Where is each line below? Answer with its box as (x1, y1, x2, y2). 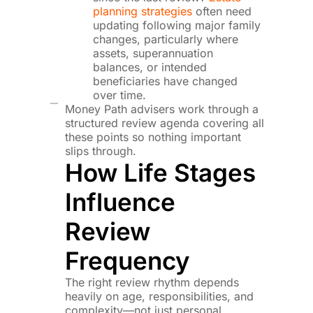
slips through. (64, 144, 136, 159)
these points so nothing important (64, 130, 241, 145)
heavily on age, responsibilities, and (64, 289, 254, 304)
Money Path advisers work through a (64, 102, 259, 117)
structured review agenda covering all (64, 116, 264, 131)
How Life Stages (64, 158, 256, 188)
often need (191, 4, 252, 19)
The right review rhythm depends (64, 275, 239, 290)
